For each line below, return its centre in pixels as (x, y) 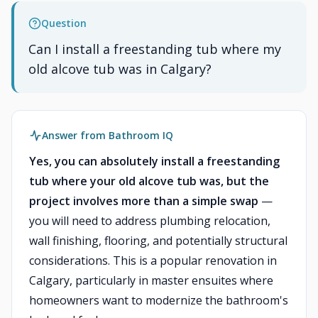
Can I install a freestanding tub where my (155, 49)
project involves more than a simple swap (144, 201)
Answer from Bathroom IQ (108, 135)
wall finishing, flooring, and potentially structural (158, 241)
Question (64, 23)
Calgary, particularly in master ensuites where (151, 280)
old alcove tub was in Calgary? (120, 69)
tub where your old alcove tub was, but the (149, 181)
